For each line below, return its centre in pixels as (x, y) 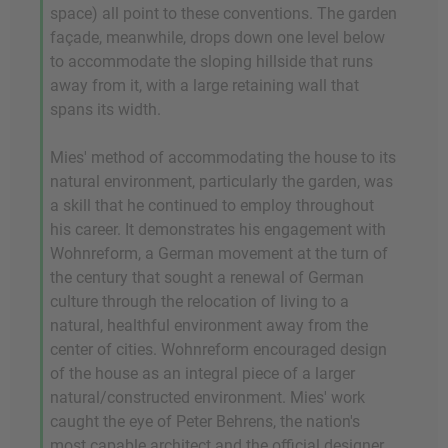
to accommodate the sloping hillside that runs (211, 62)
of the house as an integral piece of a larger (202, 374)
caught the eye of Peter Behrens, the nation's (205, 422)
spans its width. (105, 110)
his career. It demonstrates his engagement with (218, 230)
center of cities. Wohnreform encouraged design (218, 350)
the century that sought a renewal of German (207, 278)
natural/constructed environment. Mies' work (207, 398)
